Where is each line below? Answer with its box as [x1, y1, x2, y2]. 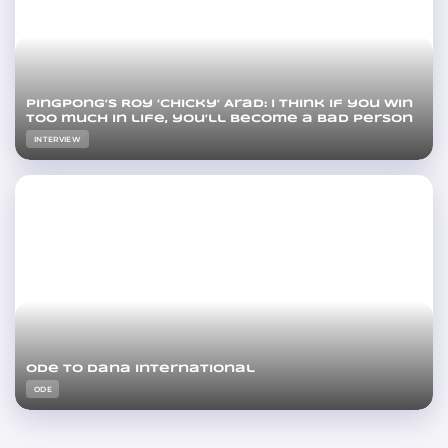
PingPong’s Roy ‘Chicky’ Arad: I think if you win [26, 97, 414, 109]
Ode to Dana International [26, 362, 256, 374]
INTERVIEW [33, 134, 82, 144]
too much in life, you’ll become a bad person [26, 112, 414, 124]
